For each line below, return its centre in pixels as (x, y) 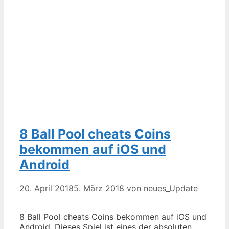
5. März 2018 (99, 188)
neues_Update (171, 188)
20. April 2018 (47, 188)
